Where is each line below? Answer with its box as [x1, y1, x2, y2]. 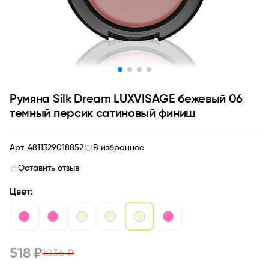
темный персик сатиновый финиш [10, 107, 196, 119]
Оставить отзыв [18, 164, 79, 172]
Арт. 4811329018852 [10, 144, 83, 152]
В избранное [93, 144, 144, 152]
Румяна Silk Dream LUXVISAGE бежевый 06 [10, 93, 243, 105]
